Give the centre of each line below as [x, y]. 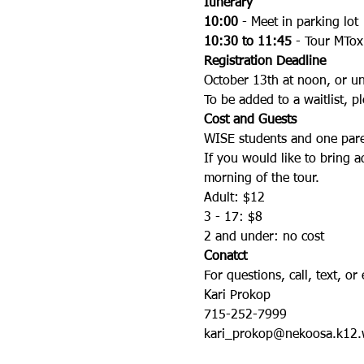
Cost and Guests [250, 120]
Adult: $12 [234, 198]
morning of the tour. [261, 179]
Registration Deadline [264, 62]
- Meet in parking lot [298, 23]
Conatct [225, 257]
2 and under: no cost [264, 237]
